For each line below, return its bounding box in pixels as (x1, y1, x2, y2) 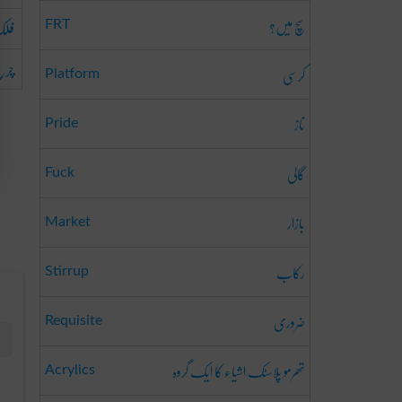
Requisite (45, 313, 102, 328)
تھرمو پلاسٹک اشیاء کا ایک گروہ (172, 354, 305, 389)
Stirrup (45, 264, 89, 278)
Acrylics (45, 363, 95, 377)
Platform (45, 66, 100, 81)
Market (45, 214, 91, 229)
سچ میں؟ (269, 8, 305, 43)
